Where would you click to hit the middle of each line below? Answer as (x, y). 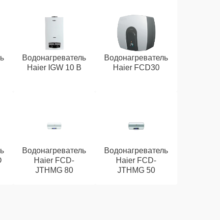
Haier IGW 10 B (54, 68)
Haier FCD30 (136, 68)
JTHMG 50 (136, 170)
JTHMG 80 (54, 170)
